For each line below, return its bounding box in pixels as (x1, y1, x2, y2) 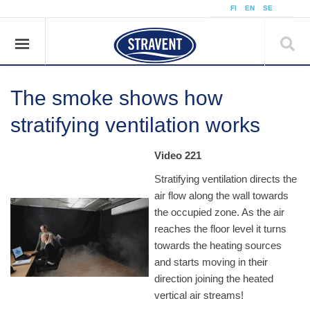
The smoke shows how (10, 86, 223, 109)
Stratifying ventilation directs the (154, 173, 297, 185)
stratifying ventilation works (10, 113, 260, 136)
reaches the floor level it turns (154, 223, 286, 235)
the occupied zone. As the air (154, 206, 284, 218)
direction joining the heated (154, 273, 273, 284)
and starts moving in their (154, 256, 268, 268)
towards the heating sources (154, 239, 282, 251)
